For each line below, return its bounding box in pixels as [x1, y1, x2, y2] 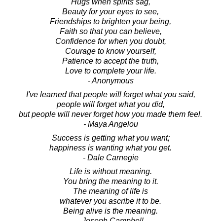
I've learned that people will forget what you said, [26, 90, 195, 99]
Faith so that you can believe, [59, 27, 162, 36]
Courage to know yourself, [65, 46, 156, 55]
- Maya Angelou [83, 119, 138, 128]
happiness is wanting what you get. [49, 143, 172, 152]
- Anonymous [87, 76, 134, 85]
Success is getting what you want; [51, 133, 170, 142]
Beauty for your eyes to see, [62, 7, 159, 16]
